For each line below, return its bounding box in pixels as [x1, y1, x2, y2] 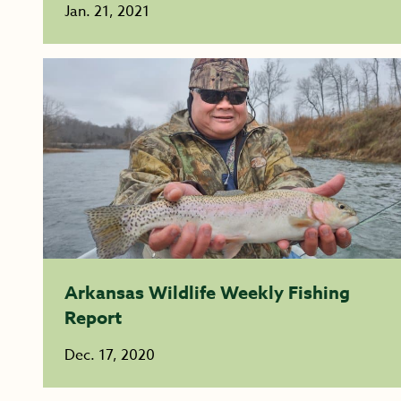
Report [64, 305, 122, 329]
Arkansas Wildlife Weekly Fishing [64, 280, 350, 304]
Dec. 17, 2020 [64, 345, 155, 366]
